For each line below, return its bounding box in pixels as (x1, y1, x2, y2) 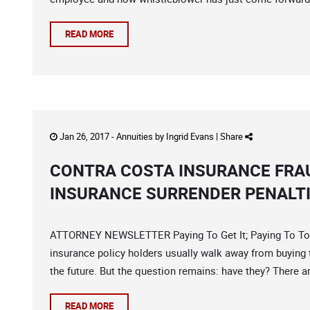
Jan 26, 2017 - (57, 130, 116, 143)
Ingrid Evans (166, 130, 214, 143)
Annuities (116, 130, 153, 143)
